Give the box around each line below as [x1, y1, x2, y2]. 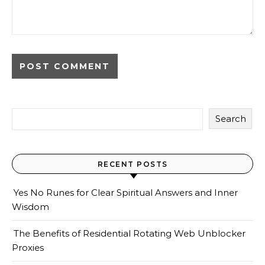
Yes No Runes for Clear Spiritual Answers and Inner [14, 187, 238, 198]
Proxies [12, 242, 44, 253]
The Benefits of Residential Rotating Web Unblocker [14, 228, 245, 239]
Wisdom [12, 201, 49, 212]
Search [215, 113, 246, 124]
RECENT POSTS [97, 160, 168, 169]
